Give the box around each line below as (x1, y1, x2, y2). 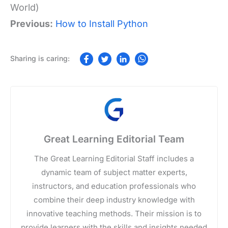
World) (10, 2, 39, 13)
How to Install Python (55, 18, 148, 30)
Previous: (10, 18, 53, 30)
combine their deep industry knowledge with (33, 195, 195, 205)
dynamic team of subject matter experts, (41, 167, 187, 178)
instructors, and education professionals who (32, 181, 196, 191)
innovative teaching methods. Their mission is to (26, 209, 202, 219)
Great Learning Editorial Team (44, 133, 184, 146)
